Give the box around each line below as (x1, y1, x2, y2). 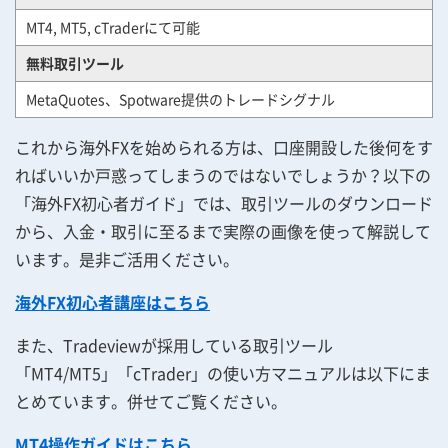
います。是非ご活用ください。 (15, 247, 239, 271)
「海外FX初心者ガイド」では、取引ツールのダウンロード (15, 191, 433, 215)
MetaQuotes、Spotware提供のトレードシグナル (26, 89, 335, 109)
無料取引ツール (26, 53, 124, 73)
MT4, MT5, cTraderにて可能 (26, 17, 200, 37)
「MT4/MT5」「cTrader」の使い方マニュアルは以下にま (15, 361, 431, 385)
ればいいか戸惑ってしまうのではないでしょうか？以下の (15, 163, 431, 187)
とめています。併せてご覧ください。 (15, 389, 287, 413)
